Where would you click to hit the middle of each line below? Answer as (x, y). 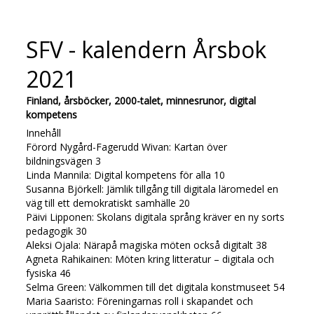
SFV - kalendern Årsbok (146, 49)
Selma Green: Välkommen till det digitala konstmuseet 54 (156, 287)
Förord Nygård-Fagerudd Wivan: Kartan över (127, 146)
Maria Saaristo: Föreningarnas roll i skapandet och (140, 301)
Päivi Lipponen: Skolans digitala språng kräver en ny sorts (156, 217)
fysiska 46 (49, 273)
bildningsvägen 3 (64, 161)
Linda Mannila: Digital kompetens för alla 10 (126, 175)
